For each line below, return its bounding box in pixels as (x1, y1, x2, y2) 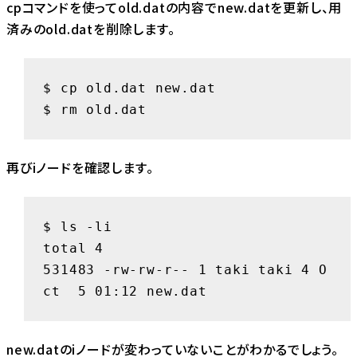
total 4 (43, 240, 104, 256)
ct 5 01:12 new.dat (43, 283, 207, 299)
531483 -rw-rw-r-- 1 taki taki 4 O (43, 261, 328, 277)
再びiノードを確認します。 (6, 158, 154, 178)
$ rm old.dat (43, 101, 147, 117)
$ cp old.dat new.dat (43, 80, 216, 96)
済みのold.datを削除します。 (6, 19, 175, 39)
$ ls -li (43, 218, 112, 234)
